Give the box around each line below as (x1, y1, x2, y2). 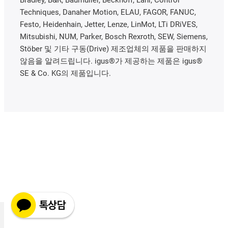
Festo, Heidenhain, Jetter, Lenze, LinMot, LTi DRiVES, (20, 19, 197, 29)
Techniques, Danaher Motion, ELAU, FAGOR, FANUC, (20, 7, 196, 17)
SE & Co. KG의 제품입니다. (20, 68, 111, 78)
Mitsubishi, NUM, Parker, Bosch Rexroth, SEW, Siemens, (20, 32, 208, 41)
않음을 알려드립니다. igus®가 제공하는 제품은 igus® (20, 56, 203, 66)
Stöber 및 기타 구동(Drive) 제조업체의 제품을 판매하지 (20, 44, 207, 53)
